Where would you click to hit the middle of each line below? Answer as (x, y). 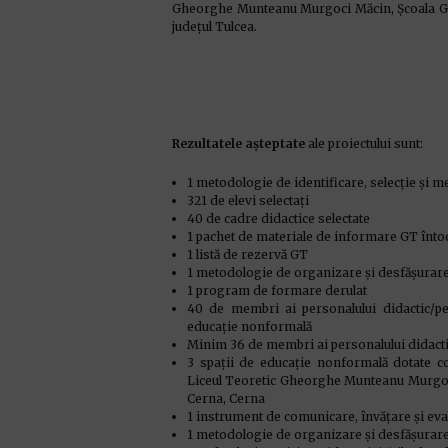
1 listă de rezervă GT (247, 254)
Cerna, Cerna (226, 398)
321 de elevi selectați (248, 200)
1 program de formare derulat (277, 290)
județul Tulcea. (214, 26)
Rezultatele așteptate (238, 143)
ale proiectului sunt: (364, 143)
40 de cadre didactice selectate (278, 218)
